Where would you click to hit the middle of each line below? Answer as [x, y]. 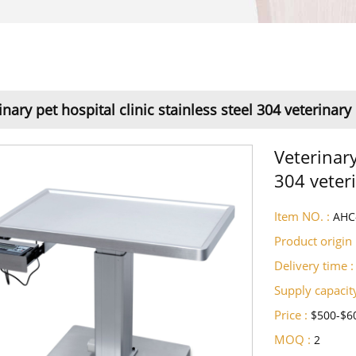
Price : [291, 314]
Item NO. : [302, 216]
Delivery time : [314, 265]
